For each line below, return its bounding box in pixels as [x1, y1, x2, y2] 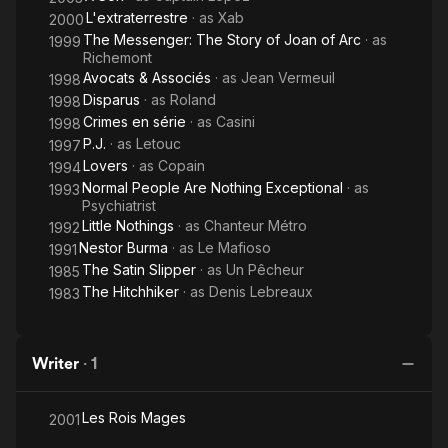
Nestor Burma [79, 239, 168, 256]
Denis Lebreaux [209, 283, 313, 300]
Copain [158, 157, 205, 174]
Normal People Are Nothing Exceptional [82, 179, 343, 196]
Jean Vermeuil [241, 69, 335, 86]
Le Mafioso [198, 239, 271, 256]
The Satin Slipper [82, 261, 196, 278]
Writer [32, 354, 79, 373]
